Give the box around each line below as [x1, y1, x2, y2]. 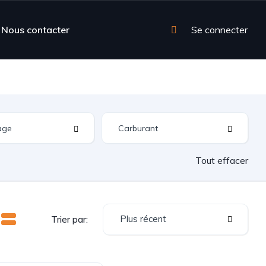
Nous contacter [1, 23, 69, 36]
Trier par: [51, 213, 88, 225]
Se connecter [191, 24, 248, 36]
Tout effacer [195, 154, 248, 166]
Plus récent [120, 213, 166, 224]
